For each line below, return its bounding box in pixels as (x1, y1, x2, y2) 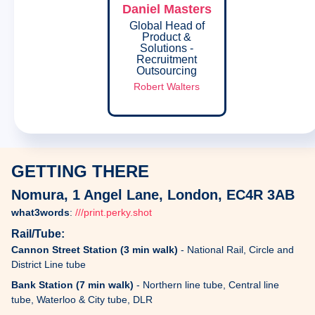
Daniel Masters (122, 1, 212, 16)
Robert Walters (134, 80, 200, 92)
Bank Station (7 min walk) (11, 278, 134, 290)
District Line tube (11, 258, 89, 270)
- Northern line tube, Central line (134, 278, 279, 290)
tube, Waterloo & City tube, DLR (11, 293, 153, 305)
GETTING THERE (11, 161, 149, 181)
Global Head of (129, 19, 205, 32)
